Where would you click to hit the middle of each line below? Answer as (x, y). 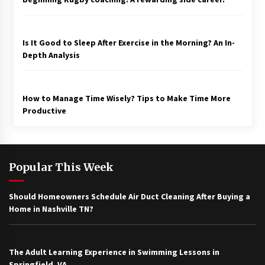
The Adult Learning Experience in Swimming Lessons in (114, 252)
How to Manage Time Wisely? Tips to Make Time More (126, 98)
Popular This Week (61, 167)
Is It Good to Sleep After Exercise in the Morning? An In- (128, 43)
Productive (44, 111)
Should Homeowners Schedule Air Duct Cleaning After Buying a (130, 197)
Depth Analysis (51, 55)
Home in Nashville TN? (51, 209)
